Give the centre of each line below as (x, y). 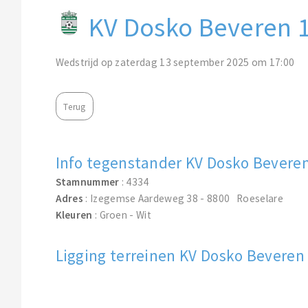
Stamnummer (87, 182)
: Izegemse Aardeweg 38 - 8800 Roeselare (183, 199)
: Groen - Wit (122, 215)
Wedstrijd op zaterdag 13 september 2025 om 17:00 (175, 62)
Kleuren (74, 215)
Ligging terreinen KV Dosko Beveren (180, 255)
